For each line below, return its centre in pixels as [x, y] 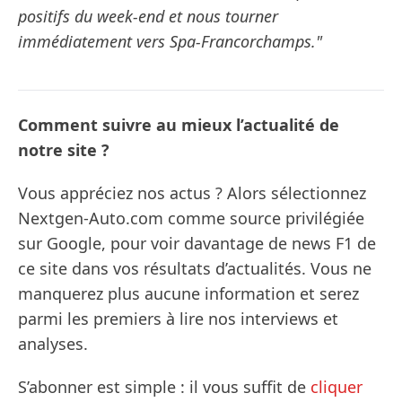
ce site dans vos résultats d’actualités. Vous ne [195, 269]
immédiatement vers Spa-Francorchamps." [170, 42]
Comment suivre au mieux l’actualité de [179, 125]
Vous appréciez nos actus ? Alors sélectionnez [192, 193]
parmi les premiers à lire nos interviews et [178, 319]
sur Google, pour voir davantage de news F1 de [197, 244]
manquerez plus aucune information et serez [188, 294]
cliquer [336, 387]
